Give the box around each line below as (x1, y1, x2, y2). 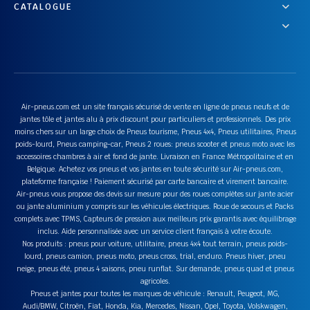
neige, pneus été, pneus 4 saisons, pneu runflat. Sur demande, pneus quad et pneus (16, 264, 294, 273)
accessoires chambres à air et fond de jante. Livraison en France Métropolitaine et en (17, 152, 293, 161)
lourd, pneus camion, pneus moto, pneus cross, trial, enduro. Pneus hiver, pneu (24, 251, 286, 261)
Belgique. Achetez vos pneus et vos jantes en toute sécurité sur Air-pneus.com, (27, 164, 283, 174)
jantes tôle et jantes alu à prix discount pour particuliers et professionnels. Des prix (19, 114, 291, 124)
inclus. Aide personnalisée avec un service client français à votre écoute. (37, 226, 273, 236)
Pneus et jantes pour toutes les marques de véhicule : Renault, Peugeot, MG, (30, 289, 280, 298)
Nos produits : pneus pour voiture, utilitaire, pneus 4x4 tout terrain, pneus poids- (22, 239, 288, 248)
